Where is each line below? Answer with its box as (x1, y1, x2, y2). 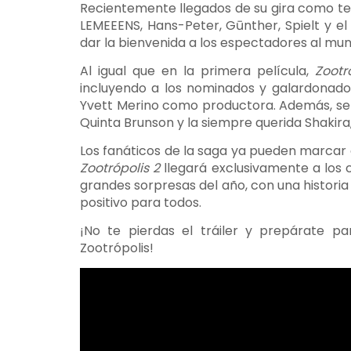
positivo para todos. (80, 194, 201, 212)
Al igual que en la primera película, (80, 62, 315, 80)
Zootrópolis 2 (80, 159, 161, 177)
